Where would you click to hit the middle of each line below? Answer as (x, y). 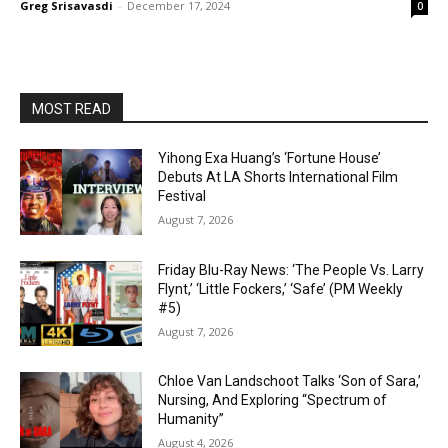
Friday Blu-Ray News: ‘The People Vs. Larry (291, 269)
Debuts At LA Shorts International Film (278, 177)
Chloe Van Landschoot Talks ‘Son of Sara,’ (290, 381)
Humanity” (191, 419)
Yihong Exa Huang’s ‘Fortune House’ (270, 158)
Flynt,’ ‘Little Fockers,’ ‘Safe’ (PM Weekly (281, 288)
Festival (182, 196)
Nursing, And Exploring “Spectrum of (273, 400)
